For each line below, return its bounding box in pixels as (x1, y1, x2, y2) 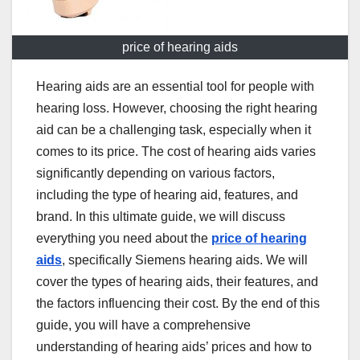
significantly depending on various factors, (36, 166, 275, 181)
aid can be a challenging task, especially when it (36, 123, 311, 137)
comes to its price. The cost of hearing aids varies (36, 145, 316, 159)
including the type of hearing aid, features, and (36, 188, 298, 202)
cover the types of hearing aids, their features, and (36, 275, 318, 289)
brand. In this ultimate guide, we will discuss (36, 210, 285, 224)
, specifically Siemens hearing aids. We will (62, 253, 308, 268)
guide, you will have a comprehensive (36, 318, 251, 333)
